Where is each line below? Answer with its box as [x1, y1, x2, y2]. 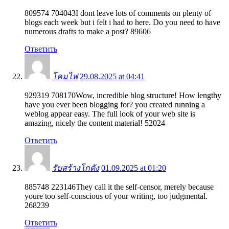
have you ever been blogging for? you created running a [25, 100, 205, 109]
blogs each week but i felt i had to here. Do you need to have [25, 17, 220, 27]
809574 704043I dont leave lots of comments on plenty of [25, 8, 211, 17]
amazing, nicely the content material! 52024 [25, 118, 165, 127]
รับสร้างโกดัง [52, 163, 99, 172]
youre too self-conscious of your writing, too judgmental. [25, 191, 208, 200]
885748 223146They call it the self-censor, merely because [25, 182, 214, 191]
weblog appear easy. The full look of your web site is [25, 109, 195, 118]
